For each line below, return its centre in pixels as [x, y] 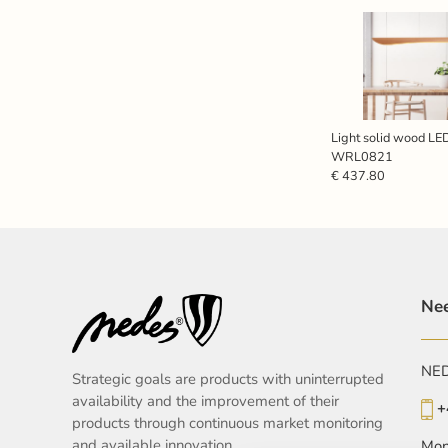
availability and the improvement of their [205, 400]
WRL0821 [361, 157]
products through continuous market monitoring [227, 422]
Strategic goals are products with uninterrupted [228, 378]
